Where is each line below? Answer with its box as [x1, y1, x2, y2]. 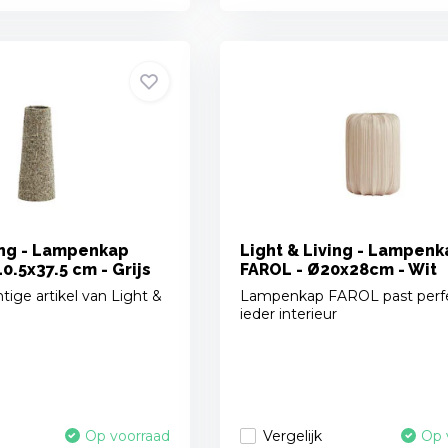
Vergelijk [262, 426, 322, 445]
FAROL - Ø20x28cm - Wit [239, 260, 437, 280]
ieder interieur [239, 305, 337, 324]
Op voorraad [84, 427, 170, 446]
